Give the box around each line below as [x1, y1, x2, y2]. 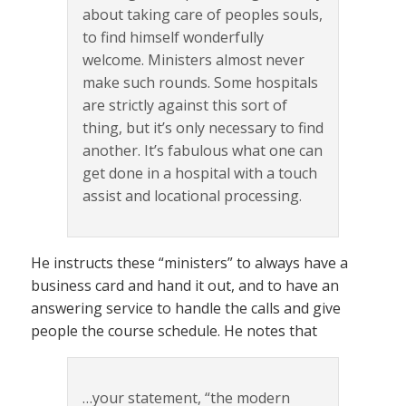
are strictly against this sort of [82, 94, 287, 115]
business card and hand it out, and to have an [31, 275, 339, 295]
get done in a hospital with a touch [82, 162, 317, 183]
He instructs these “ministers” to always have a [31, 252, 348, 273]
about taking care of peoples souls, [82, 4, 323, 24]
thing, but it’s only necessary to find [82, 117, 324, 138]
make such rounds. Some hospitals [82, 72, 318, 92]
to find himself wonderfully [82, 26, 264, 47]
